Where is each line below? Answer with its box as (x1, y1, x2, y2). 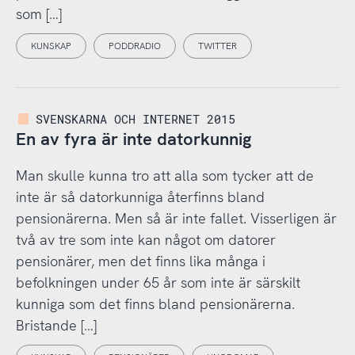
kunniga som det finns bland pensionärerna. (15, 295, 295, 314)
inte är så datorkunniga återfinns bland (15, 188, 265, 207)
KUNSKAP (30, 40, 71, 53)
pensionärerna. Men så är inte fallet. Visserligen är (15, 209, 337, 228)
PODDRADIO (108, 40, 161, 53)
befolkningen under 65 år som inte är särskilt (15, 273, 300, 292)
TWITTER (197, 40, 237, 53)
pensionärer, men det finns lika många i (15, 252, 265, 271)
